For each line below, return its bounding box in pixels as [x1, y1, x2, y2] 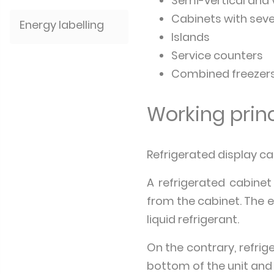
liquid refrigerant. [146, 212, 239, 227]
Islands [171, 29, 210, 45]
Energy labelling [20, 17, 104, 32]
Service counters [171, 48, 263, 63]
